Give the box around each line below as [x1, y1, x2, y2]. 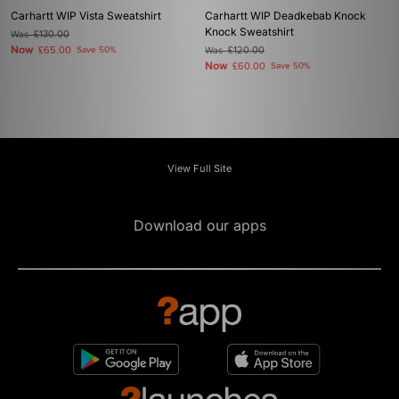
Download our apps [133, 216, 266, 234]
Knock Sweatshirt [205, 25, 294, 38]
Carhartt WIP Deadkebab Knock [205, 9, 366, 22]
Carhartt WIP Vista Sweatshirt [11, 9, 161, 22]
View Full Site [167, 162, 232, 175]
